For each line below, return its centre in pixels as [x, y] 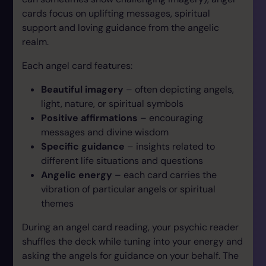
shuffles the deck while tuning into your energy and [132, 241]
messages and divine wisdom [105, 132]
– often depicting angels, [179, 89]
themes [57, 203]
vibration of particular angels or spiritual [128, 189]
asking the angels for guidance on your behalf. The [130, 255]
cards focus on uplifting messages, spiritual [116, 13]
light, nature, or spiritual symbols [112, 103]
